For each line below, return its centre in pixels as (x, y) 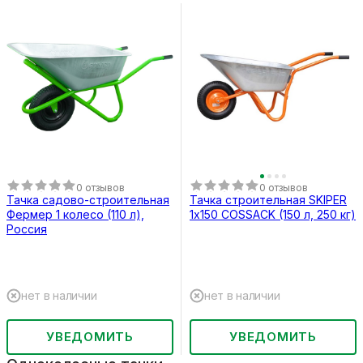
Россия (27, 228)
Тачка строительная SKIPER (268, 199)
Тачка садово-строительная (88, 199)
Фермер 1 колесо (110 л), (75, 214)
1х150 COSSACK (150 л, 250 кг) (273, 214)
